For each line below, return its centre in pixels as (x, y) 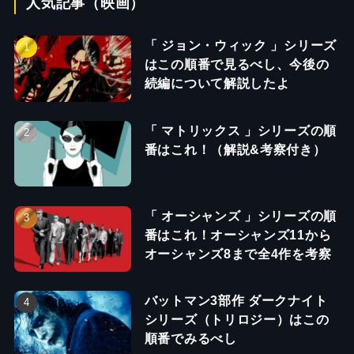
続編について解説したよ (217, 83)
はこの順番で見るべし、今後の (237, 64)
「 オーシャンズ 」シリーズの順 (240, 215)
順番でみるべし (190, 339)
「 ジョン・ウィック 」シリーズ (240, 45)
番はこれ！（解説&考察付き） (235, 149)
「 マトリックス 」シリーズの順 (240, 130)
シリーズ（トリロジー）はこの (237, 320)
